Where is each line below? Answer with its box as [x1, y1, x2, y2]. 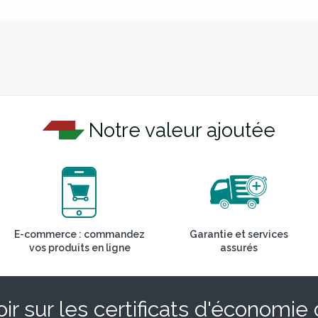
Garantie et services [189, 229, 288, 241]
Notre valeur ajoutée [89, 119, 275, 143]
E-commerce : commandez [14, 229, 145, 241]
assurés [219, 242, 258, 254]
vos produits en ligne [28, 242, 131, 254]
